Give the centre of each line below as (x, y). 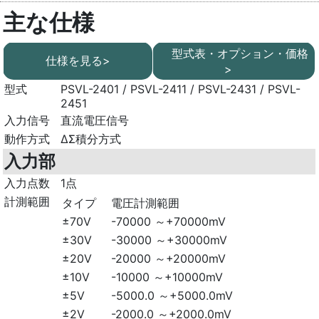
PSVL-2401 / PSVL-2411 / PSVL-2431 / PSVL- (181, 89)
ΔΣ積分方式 (91, 138)
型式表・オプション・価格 (234, 53)
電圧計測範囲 (146, 203)
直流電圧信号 (95, 120)
